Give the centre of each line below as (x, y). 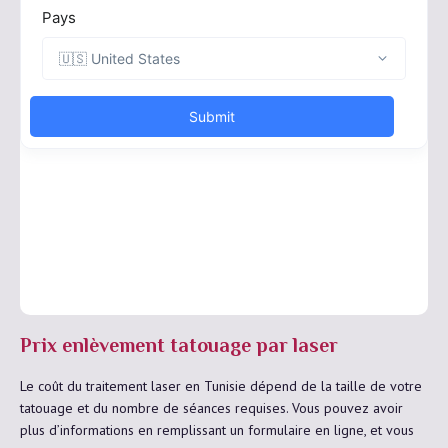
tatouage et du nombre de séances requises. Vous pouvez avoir (211, 407)
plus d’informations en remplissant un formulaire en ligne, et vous (217, 429)
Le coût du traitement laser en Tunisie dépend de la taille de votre (221, 385)
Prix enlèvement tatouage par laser (179, 347)
